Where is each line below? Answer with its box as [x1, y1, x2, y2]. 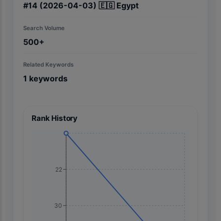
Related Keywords [23, 61, 74, 68]
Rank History [32, 113, 78, 123]
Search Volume [23, 24, 65, 32]
